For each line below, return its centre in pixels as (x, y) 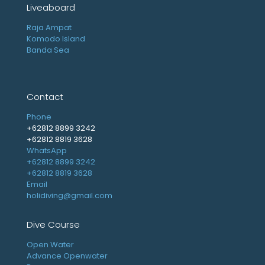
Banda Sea (48, 50)
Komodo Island (56, 38)
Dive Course (53, 224)
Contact (45, 96)
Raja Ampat (49, 27)
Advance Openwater (67, 256)
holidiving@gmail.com (70, 195)
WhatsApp (47, 150)
